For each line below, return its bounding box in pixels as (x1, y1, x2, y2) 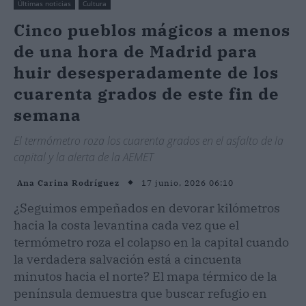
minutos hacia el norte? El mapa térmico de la (14, 268, 277, 284)
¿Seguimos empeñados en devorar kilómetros (14, 199, 280, 216)
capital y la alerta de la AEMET (14, 149, 154, 165)
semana (14, 103, 81, 126)
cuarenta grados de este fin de (14, 82, 279, 105)
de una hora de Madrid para (14, 40, 258, 62)
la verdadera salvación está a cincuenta (14, 251, 242, 267)
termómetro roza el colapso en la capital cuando (14, 234, 289, 250)
